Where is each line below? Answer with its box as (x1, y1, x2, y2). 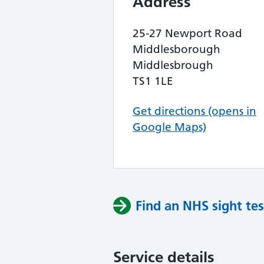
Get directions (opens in (133, 104, 256, 118)
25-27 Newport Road (133, 27, 242, 40)
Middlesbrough (133, 58, 213, 72)
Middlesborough (133, 42, 220, 56)
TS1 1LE (133, 74, 173, 88)
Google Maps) (133, 120, 206, 134)
